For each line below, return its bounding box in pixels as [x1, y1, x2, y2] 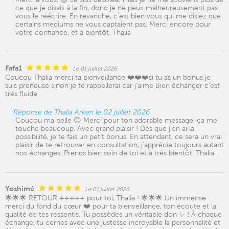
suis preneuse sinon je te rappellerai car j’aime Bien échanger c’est [5, 81, 220, 89]
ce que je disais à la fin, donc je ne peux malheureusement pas [15, 4, 218, 12]
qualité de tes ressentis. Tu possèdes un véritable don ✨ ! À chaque [5, 210, 222, 218]
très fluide [5, 89, 37, 98]
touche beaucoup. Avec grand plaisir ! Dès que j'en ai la [15, 124, 194, 132]
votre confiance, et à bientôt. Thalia [15, 28, 131, 36]
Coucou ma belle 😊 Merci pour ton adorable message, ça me [15, 116, 217, 124]
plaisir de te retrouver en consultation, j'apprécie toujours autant [15, 141, 224, 149]
